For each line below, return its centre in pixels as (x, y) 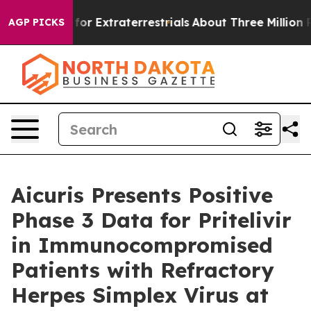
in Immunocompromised (142, 245)
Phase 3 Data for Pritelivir (151, 220)
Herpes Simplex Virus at (140, 295)
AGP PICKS (36, 22)
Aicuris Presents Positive (142, 195)
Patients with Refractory (143, 270)
